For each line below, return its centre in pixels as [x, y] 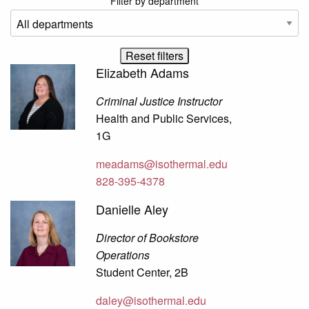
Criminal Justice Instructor [159, 101]
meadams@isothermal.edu [162, 164]
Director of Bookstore [148, 238]
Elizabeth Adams [143, 73]
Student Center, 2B [142, 272]
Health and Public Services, [164, 119]
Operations [123, 255]
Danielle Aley [132, 209]
